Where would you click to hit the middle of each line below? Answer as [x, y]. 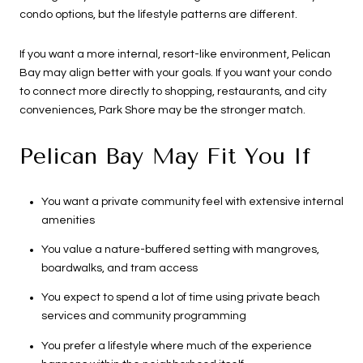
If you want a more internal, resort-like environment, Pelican [175, 55]
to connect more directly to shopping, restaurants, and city [173, 92]
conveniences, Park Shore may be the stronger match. [162, 111]
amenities [68, 220]
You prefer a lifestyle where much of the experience [176, 346]
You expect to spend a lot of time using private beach [180, 298]
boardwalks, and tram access [119, 268]
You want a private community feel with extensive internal [192, 201]
